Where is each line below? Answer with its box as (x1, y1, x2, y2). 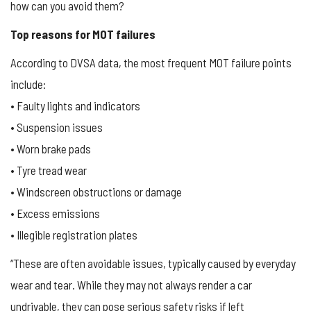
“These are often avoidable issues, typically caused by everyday (10, 255, 296, 270)
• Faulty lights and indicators (10, 98, 140, 112)
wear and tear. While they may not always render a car (10, 277, 252, 292)
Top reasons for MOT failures (10, 26, 155, 41)
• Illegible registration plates (10, 227, 137, 242)
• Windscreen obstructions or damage (10, 184, 182, 199)
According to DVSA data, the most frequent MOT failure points (10, 55, 292, 69)
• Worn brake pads (10, 141, 91, 155)
